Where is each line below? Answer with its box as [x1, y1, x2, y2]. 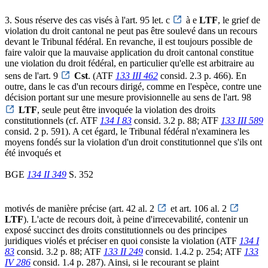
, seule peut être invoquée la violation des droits [37, 104, 215, 115]
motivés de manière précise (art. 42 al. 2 [5, 203, 157, 214]
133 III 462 [115, 70, 158, 81]
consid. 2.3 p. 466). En [158, 70, 246, 81]
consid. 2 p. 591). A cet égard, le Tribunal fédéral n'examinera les [5, 126, 249, 136]
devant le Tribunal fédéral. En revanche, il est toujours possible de [5, 36, 252, 47]
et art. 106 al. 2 [170, 203, 229, 214]
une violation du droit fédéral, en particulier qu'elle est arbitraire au [5, 57, 254, 68]
